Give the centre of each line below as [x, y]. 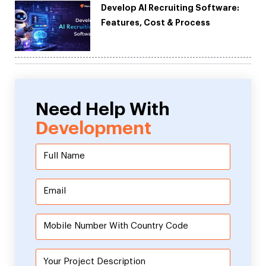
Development [94, 128]
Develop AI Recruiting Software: [170, 8]
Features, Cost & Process [156, 23]
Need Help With [103, 109]
